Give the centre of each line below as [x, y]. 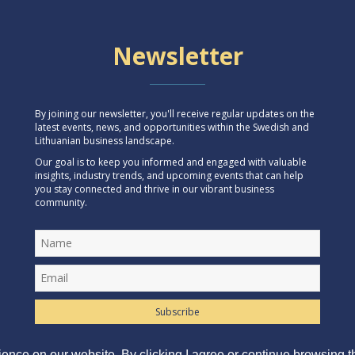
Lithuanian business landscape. [105, 141]
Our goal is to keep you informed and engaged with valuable [171, 162]
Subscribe [177, 312]
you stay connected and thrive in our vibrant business [155, 189]
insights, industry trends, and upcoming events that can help [169, 176]
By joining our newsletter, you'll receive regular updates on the [175, 114]
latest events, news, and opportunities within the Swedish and [172, 127]
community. [61, 202]
